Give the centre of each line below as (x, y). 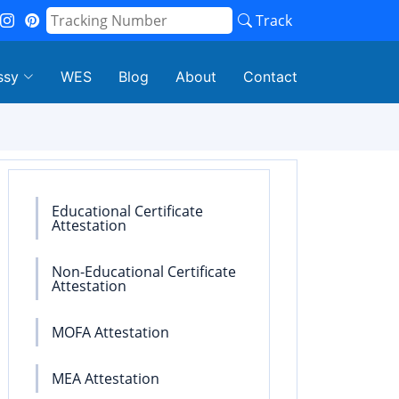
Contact (270, 77)
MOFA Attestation (110, 332)
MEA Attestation (106, 379)
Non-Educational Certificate (144, 272)
